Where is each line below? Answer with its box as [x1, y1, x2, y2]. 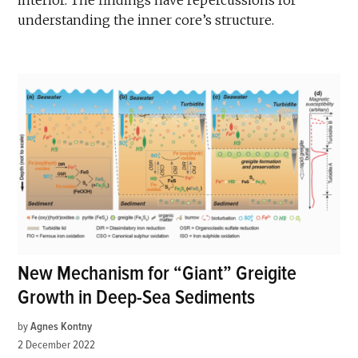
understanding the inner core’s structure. [18, 12, 275, 29]
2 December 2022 [18, 338, 96, 352]
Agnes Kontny [30, 320, 93, 334]
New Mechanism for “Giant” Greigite [18, 261, 297, 287]
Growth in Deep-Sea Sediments [18, 285, 256, 311]
